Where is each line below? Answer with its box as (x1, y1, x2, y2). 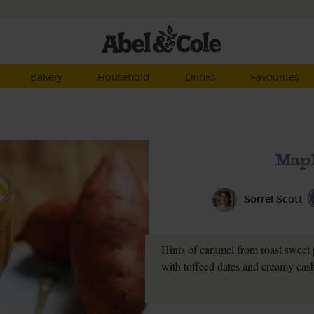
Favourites (250, 71, 299, 83)
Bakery (29, 71, 62, 83)
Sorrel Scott (243, 193, 303, 205)
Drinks (184, 71, 215, 83)
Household (97, 71, 150, 83)
